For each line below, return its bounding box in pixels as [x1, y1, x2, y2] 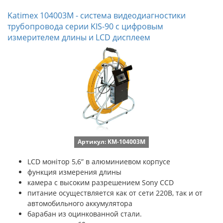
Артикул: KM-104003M [78, 137, 145, 146]
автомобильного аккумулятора [27, 199, 132, 208]
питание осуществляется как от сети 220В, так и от [27, 188, 203, 198]
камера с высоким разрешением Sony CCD [27, 178, 174, 187]
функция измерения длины [27, 167, 121, 177]
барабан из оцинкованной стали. [27, 209, 142, 219]
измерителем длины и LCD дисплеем [7, 32, 150, 43]
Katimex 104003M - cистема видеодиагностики [7, 10, 186, 21]
